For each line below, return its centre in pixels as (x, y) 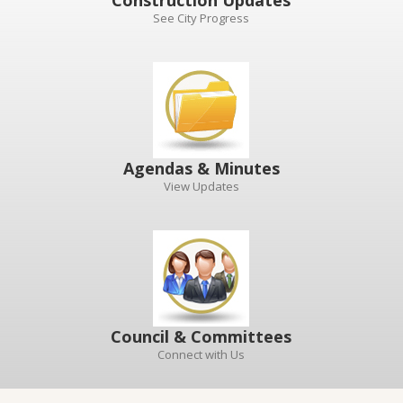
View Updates (201, 186)
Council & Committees (201, 336)
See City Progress (201, 18)
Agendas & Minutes (201, 168)
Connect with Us (201, 354)
